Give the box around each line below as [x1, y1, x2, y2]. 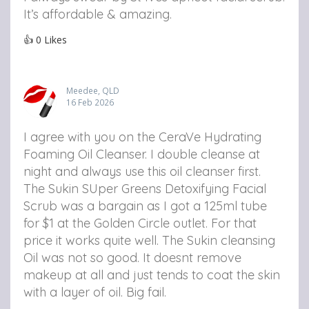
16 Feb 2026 [66, 96, 114, 108]
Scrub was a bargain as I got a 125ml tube [23, 197, 267, 214]
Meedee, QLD [66, 84, 119, 96]
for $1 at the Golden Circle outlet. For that [23, 215, 257, 231]
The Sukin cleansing [162, 232, 275, 248]
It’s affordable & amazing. [23, 6, 172, 22]
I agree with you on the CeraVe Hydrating [23, 128, 261, 145]
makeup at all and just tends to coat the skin [23, 266, 280, 283]
